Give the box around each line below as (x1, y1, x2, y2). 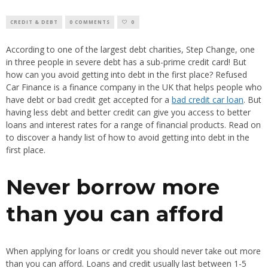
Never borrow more (6, 174, 220, 200)
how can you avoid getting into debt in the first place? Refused (6, 69, 247, 81)
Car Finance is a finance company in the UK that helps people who (6, 81, 262, 93)
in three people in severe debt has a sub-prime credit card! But (6, 56, 246, 68)
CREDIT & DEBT (10, 19, 58, 26)
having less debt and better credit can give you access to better (6, 106, 251, 118)
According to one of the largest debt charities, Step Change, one (6, 44, 255, 56)
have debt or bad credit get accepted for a (6, 94, 172, 106)
